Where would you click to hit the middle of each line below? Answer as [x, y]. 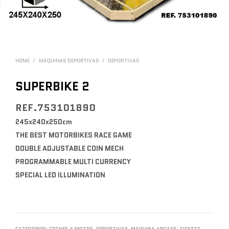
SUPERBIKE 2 [52, 86]
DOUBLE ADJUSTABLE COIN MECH [70, 148]
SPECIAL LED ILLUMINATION [60, 175]
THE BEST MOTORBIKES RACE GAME [74, 135]
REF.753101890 [55, 107]
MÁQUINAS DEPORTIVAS [69, 60]
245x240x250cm [44, 122]
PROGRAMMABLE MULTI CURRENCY [73, 162]
